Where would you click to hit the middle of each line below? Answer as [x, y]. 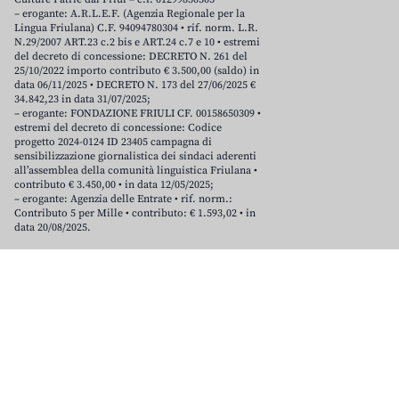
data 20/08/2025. [53, 228]
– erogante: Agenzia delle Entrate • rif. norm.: [123, 199]
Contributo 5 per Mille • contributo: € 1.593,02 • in [135, 214]
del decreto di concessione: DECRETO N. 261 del [131, 57]
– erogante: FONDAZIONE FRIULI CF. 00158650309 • [138, 114]
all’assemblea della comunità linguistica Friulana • [136, 171]
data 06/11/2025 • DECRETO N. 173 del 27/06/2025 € [135, 85]
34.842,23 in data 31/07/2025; [82, 100]
